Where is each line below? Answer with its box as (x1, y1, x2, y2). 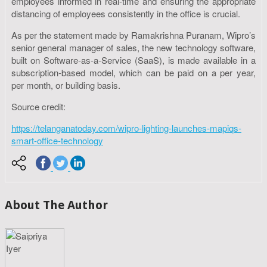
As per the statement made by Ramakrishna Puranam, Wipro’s (11, 28, 256, 41)
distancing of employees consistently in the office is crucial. (11, 7, 240, 20)
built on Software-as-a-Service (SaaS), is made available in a (11, 53, 256, 66)
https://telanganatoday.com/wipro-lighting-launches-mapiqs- (11, 121, 241, 134)
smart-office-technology (11, 133, 103, 147)
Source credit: (11, 100, 66, 113)
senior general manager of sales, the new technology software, (11, 41, 256, 54)
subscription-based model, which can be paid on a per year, (11, 66, 256, 79)
